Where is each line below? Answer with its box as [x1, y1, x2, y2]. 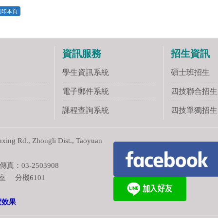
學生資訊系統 [62, 68, 109, 77]
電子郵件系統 [62, 87, 109, 96]
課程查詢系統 [62, 106, 109, 115]
